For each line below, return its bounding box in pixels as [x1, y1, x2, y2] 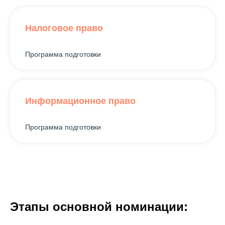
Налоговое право [25, 23, 103, 33]
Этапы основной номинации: [10, 199, 188, 213]
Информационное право [25, 95, 136, 106]
